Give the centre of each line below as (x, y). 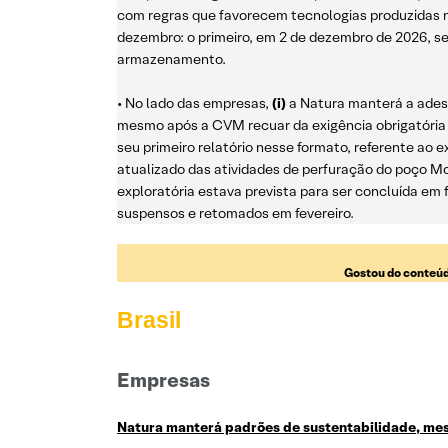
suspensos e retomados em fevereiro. (235, 213)
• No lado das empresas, (193, 103)
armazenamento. (171, 59)
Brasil (149, 320)
